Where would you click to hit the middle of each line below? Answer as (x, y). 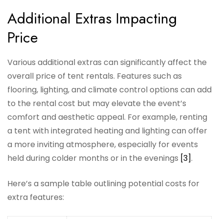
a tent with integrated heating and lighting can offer (107, 131)
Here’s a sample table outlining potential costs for (103, 184)
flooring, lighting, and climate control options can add (109, 90)
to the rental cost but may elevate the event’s (97, 104)
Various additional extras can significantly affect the (107, 63)
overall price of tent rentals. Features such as (95, 76)
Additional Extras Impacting (92, 19)
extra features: (36, 197)
